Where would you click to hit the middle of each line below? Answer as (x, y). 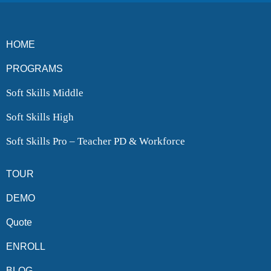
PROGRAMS (34, 68)
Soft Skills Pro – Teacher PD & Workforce (96, 141)
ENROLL (26, 246)
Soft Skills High (40, 117)
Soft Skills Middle (45, 93)
